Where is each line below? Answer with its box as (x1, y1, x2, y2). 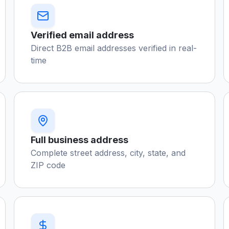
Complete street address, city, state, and (30, 148, 186, 158)
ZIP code (30, 160, 65, 170)
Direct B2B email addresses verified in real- (30, 43, 197, 53)
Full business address (30, 134, 128, 145)
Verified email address (30, 30, 134, 40)
